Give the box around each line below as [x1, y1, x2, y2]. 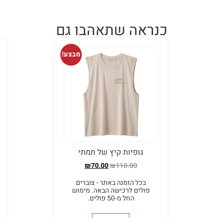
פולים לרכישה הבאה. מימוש [72, 185, 150, 196]
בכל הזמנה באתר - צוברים [75, 177, 146, 188]
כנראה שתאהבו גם [56, 20, 168, 42]
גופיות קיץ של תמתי [78, 146, 144, 158]
